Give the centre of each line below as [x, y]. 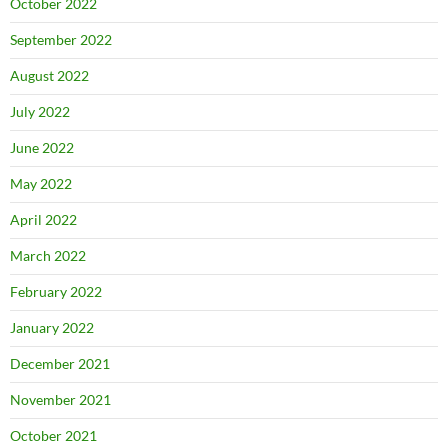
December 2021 [60, 363]
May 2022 [41, 183]
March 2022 [48, 255]
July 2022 [40, 111]
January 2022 [52, 327]
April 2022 [43, 219]
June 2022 [42, 147]
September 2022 [61, 39]
